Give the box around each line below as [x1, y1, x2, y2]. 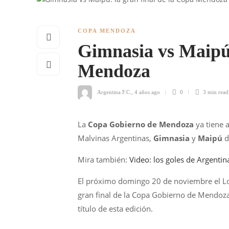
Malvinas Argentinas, [78, 133, 153, 143]
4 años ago [134, 88, 160, 95]
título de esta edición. [78, 203, 153, 214]
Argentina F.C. [97, 88, 131, 95]
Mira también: [78, 154, 129, 165]
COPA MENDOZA [78, 28, 136, 34]
